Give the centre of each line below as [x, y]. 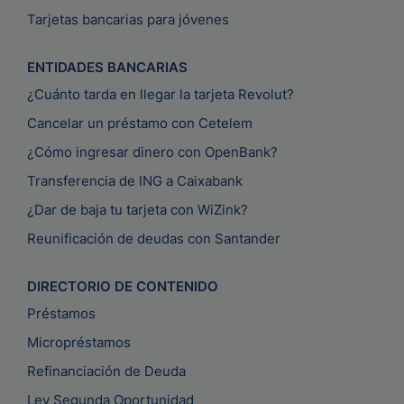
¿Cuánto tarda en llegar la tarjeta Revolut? [161, 95]
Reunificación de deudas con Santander [154, 239]
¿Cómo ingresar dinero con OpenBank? [152, 152]
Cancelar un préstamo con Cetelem [140, 124]
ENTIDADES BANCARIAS [107, 68]
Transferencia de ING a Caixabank [135, 181]
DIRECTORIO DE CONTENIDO [123, 287]
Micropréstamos [79, 343]
